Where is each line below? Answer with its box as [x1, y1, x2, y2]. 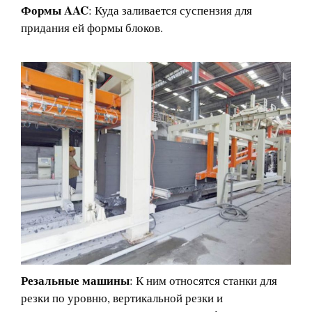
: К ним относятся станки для [130, 272, 277, 288]
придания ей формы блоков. [21, 19, 163, 36]
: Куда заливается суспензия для [88, 1, 252, 18]
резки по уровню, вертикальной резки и [21, 289, 223, 306]
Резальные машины [21, 271, 130, 289]
